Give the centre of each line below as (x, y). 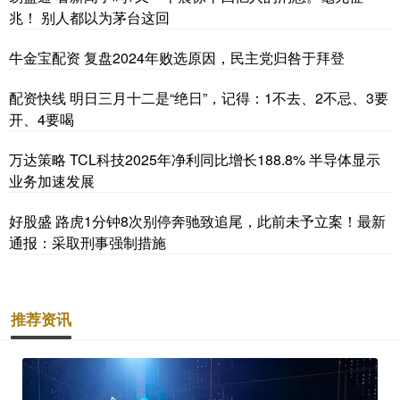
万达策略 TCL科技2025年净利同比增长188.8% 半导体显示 (195, 160)
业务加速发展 (52, 181)
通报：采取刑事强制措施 (87, 243)
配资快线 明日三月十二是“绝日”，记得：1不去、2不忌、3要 (199, 98)
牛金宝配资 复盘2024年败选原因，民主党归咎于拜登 (177, 58)
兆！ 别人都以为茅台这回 (89, 18)
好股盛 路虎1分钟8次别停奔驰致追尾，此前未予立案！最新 (197, 221)
